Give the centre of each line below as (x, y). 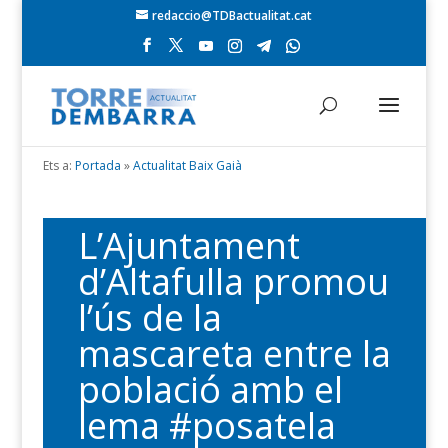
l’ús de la (149, 317)
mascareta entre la (234, 353)
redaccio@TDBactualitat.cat (231, 15)
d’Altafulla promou (233, 281)
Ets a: (57, 165)
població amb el (210, 389)
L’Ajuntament (188, 245)
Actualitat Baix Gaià (187, 165)
